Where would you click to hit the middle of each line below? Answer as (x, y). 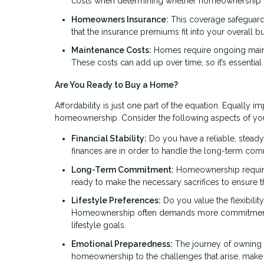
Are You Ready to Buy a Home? (116, 85)
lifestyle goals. (99, 225)
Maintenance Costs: (111, 50)
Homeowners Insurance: (120, 19)
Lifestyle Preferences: (116, 201)
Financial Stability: (109, 139)
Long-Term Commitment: (123, 169)
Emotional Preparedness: (122, 244)
